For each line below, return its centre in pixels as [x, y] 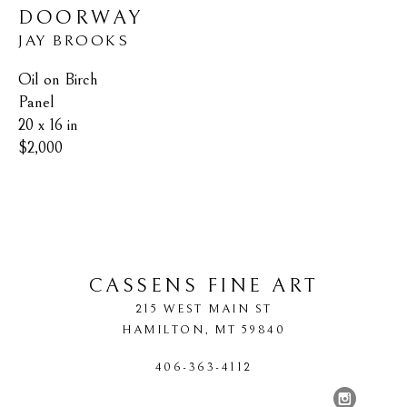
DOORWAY [81, 18]
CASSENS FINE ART [203, 286]
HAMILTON [163, 330]
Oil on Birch [58, 80]
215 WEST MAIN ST [203, 309]
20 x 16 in [48, 125]
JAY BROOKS [74, 41]
